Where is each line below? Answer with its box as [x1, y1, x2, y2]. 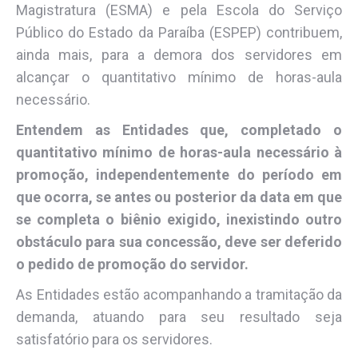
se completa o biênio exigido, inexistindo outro [16, 210, 342, 228]
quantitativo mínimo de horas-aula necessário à [16, 143, 342, 161]
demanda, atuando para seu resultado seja [16, 308, 342, 325]
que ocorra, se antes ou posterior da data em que [16, 188, 342, 205]
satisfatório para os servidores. [16, 330, 213, 348]
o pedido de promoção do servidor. [16, 255, 249, 272]
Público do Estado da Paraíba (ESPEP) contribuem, [16, 23, 342, 41]
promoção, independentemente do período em [16, 165, 342, 183]
